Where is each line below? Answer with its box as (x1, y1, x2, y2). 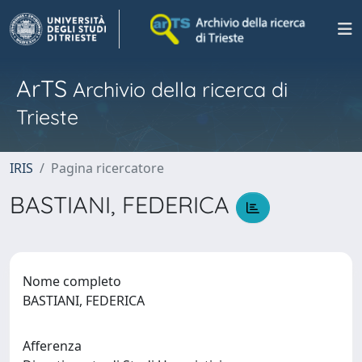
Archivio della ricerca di (67, 77, 288, 102)
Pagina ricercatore (51, 159, 164, 177)
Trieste (16, 104, 78, 129)
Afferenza (23, 336, 82, 355)
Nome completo (23, 271, 121, 290)
